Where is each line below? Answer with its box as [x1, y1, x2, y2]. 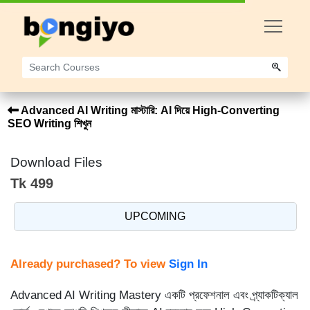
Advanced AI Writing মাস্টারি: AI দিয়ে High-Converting [18, 104, 280, 116]
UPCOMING [125, 210, 185, 222]
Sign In [169, 257, 208, 271]
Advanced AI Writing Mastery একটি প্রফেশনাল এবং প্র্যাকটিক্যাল [10, 289, 298, 302]
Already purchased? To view [10, 257, 169, 271]
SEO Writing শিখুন [7, 118, 91, 129]
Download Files [10, 155, 102, 170]
